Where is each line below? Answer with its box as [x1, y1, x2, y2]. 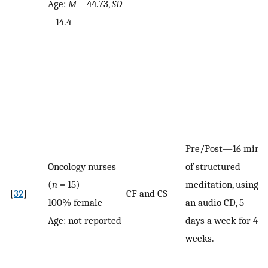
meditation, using [185, 178, 258, 191]
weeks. [185, 232, 214, 245]
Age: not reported [48, 214, 121, 227]
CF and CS [126, 187, 167, 200]
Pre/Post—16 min [185, 142, 260, 155]
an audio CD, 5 [185, 196, 244, 209]
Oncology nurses [48, 160, 116, 173]
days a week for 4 [185, 214, 258, 227]
